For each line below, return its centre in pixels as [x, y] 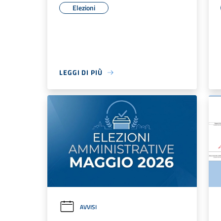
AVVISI [88, 207]
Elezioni [84, 8]
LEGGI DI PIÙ [81, 73]
